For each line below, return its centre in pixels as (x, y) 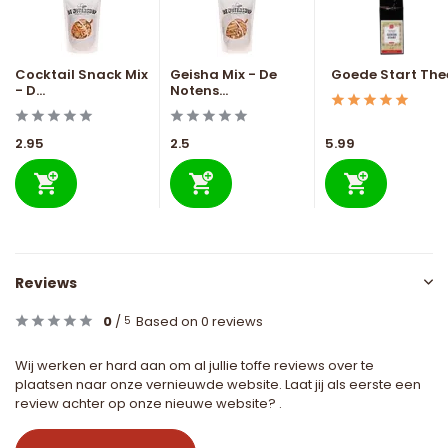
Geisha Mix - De (223, 75)
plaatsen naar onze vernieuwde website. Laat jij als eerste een (218, 385)
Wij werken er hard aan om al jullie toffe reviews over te (194, 366)
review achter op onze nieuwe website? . (148, 404)
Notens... (199, 91)
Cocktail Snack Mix (81, 75)
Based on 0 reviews (199, 322)
